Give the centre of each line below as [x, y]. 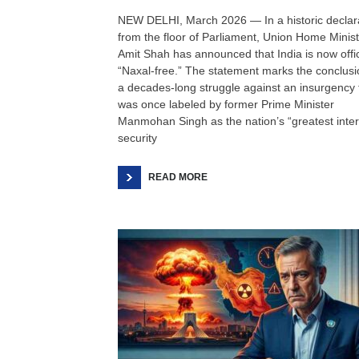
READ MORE [178, 177]
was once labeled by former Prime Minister [226, 104]
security [137, 138]
